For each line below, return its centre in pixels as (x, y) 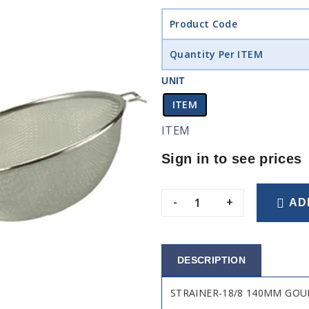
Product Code (203, 24)
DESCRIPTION (211, 260)
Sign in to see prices (232, 159)
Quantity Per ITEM (216, 54)
